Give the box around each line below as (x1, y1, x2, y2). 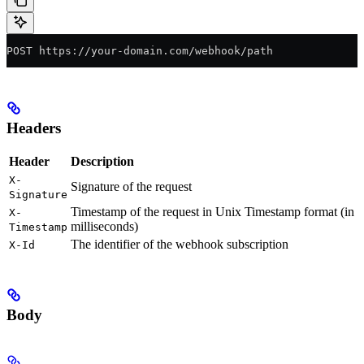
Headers (6, 119, 61, 136)
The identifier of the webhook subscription (71, 237, 288, 252)
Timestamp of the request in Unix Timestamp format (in (71, 205, 354, 219)
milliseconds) (71, 219, 138, 234)
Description (71, 154, 134, 169)
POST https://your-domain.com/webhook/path (6, 45, 273, 57)
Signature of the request (71, 180, 192, 194)
